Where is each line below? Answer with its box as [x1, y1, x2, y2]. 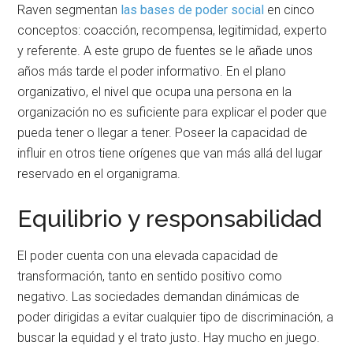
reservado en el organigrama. [17, 165, 181, 181]
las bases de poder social [121, 2, 265, 17]
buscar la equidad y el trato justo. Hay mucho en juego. [17, 329, 321, 345]
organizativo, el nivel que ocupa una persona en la [17, 84, 292, 99]
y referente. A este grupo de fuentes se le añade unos [17, 43, 314, 58]
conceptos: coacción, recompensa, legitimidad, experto [17, 22, 328, 38]
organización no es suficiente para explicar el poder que [17, 104, 328, 120]
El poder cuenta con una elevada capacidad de [17, 247, 279, 263]
